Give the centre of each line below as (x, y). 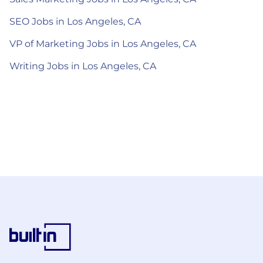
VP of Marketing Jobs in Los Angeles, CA (103, 43)
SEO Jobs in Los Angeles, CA (75, 21)
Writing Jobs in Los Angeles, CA (83, 66)
